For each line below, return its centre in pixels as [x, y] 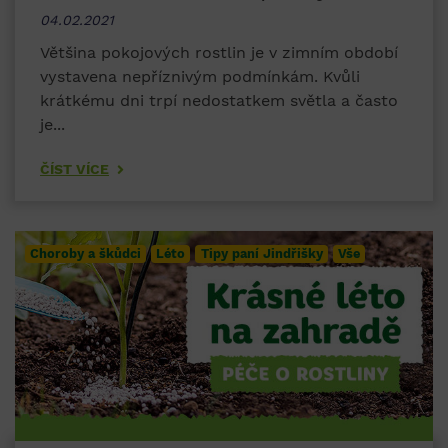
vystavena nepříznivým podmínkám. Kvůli [200, 77]
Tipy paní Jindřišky [261, 254]
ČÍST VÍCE [74, 169]
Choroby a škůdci [86, 254]
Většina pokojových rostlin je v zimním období [219, 53]
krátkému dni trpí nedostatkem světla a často [219, 101]
